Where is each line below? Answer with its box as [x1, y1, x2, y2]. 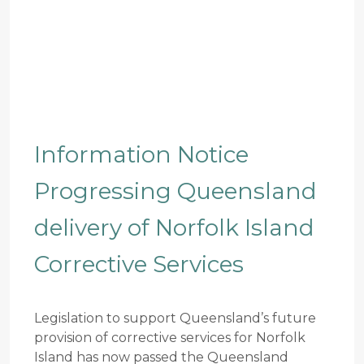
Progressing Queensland [34, 176, 317, 205]
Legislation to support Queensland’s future [34, 310, 316, 326]
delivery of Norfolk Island [34, 213, 314, 241]
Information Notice [34, 140, 249, 168]
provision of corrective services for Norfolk [34, 329, 305, 345]
